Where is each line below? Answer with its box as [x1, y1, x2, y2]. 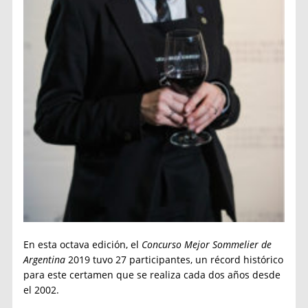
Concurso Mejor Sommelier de [142, 237, 272, 251]
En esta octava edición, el [23, 237, 142, 251]
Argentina [23, 252, 66, 266]
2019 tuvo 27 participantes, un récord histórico [65, 252, 284, 266]
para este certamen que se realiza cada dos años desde [23, 267, 281, 281]
